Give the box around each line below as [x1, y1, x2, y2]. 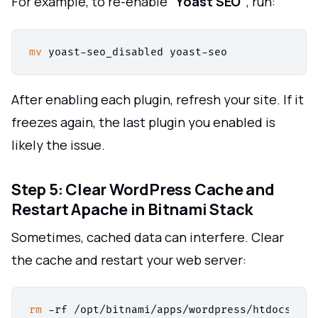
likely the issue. [11, 136, 105, 153]
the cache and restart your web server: [11, 251, 246, 268]
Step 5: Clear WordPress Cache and [11, 178, 275, 200]
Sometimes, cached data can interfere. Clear [11, 228, 284, 246]
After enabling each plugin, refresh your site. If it [11, 90, 304, 108]
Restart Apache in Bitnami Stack [11, 198, 253, 220]
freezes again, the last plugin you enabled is [11, 113, 275, 131]
